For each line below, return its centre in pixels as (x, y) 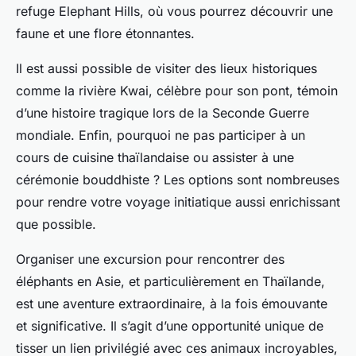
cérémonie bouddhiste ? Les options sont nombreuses (178, 180)
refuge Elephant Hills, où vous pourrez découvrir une (174, 12)
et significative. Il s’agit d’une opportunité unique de (170, 326)
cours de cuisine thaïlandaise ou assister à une (155, 158)
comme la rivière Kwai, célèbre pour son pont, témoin (177, 91)
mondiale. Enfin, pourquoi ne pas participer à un (161, 135)
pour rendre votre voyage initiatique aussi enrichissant (178, 202)
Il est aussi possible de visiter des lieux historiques (166, 69)
